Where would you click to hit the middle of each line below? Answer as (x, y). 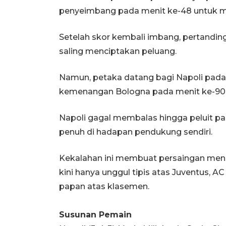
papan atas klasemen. (104, 186)
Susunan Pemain (95, 214)
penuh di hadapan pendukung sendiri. (136, 132)
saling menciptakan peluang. (118, 51)
